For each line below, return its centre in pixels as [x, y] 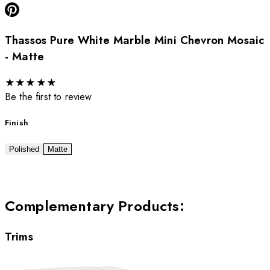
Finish [17, 122]
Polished [24, 149]
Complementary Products [92, 206]
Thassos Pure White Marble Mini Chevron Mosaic [135, 40]
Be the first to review [49, 96]
